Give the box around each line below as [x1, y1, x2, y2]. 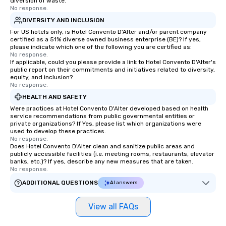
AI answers [110, 180, 138, 186]
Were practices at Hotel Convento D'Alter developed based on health [10, 105, 208, 112]
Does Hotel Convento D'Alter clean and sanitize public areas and [10, 143, 195, 150]
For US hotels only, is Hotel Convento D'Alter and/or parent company [10, 28, 207, 35]
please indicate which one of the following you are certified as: [10, 43, 192, 50]
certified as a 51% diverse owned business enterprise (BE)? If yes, [10, 36, 201, 43]
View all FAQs [88, 202, 138, 211]
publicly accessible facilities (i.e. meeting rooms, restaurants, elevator [10, 150, 214, 157]
